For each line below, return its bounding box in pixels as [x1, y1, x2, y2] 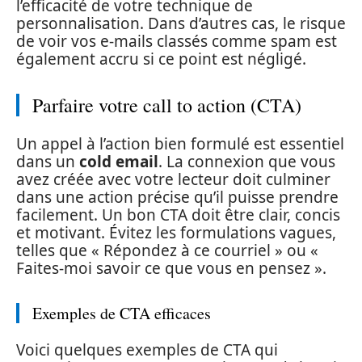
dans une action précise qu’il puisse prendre [16, 186, 339, 208]
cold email [79, 150, 158, 172]
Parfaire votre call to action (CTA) [32, 92, 301, 118]
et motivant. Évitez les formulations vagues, [16, 221, 336, 243]
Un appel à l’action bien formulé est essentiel [16, 133, 344, 154]
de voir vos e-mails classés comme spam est [16, 31, 337, 52]
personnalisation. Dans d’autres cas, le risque [16, 13, 346, 34]
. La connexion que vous [158, 150, 335, 172]
